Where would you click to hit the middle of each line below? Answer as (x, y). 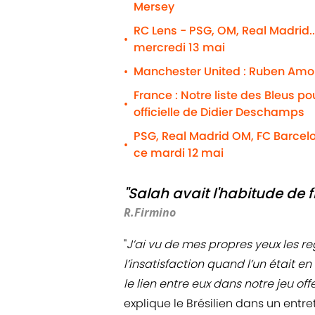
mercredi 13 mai (179, 48)
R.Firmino (150, 213)
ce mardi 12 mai (179, 153)
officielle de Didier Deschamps (219, 112)
